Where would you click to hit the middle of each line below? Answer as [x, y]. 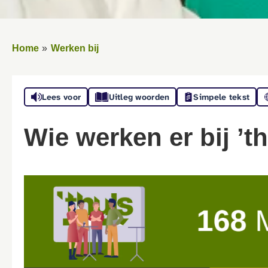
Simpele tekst [222, 97]
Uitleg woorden [139, 97]
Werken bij [75, 48]
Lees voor [61, 97]
